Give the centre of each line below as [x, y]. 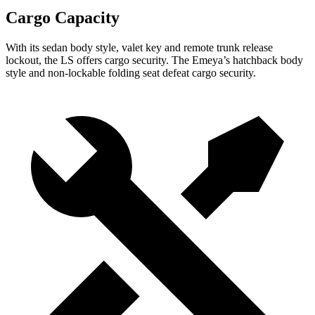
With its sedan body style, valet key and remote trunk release [139, 47]
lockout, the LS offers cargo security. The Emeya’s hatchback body [154, 60]
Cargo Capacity [63, 17]
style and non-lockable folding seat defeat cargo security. [131, 72]
